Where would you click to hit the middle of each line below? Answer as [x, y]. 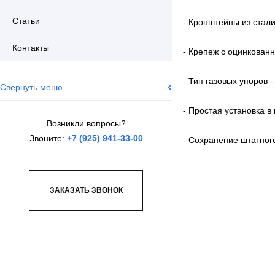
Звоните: [48, 138]
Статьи [26, 21]
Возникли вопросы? [86, 123]
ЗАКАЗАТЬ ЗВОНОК [86, 190]
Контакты [31, 48]
